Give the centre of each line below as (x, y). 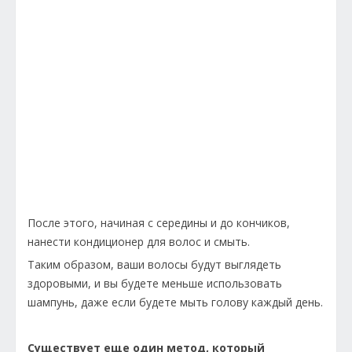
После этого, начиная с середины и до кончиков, (159, 223)
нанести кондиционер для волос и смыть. (139, 242)
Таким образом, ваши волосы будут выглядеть (154, 265)
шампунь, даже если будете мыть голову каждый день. (175, 302)
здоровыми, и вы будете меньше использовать (155, 284)
